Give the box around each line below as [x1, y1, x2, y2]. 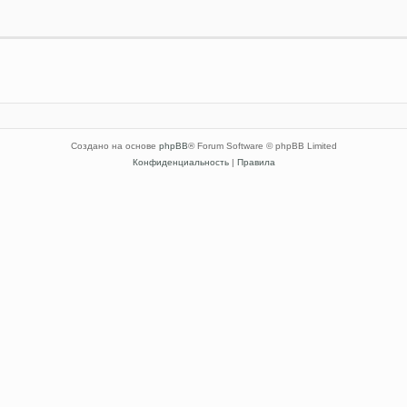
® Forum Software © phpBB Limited [187, 140, 337, 151]
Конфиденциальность [132, 156, 229, 167]
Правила [236, 156, 275, 167]
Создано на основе [70, 140, 159, 151]
